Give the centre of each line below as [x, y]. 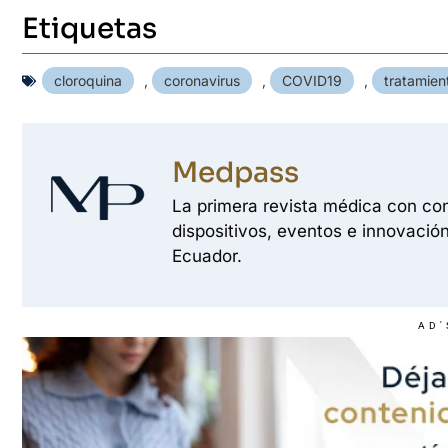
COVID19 [312, 80]
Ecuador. [207, 255]
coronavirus [202, 80]
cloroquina [88, 80]
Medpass [235, 172]
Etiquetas [89, 28]
